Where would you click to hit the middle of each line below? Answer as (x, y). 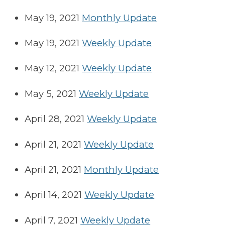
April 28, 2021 (55, 119)
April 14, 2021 (53, 195)
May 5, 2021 (51, 93)
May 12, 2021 (52, 68)
